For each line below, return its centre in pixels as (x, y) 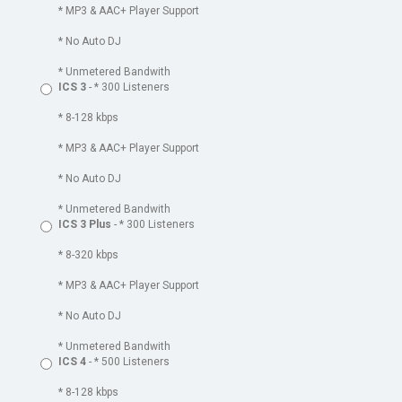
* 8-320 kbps (88, 255)
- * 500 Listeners (128, 362)
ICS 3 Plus (85, 224)
